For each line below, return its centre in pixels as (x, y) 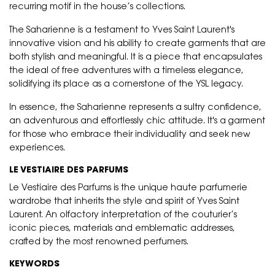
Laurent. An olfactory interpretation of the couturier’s (123, 215)
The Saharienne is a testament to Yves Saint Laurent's (122, 31)
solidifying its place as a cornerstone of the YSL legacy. (126, 85)
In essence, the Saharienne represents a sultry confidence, (135, 108)
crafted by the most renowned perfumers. (99, 242)
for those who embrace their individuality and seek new (130, 135)
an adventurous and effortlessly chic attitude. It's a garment (137, 122)
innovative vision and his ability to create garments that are (137, 44)
